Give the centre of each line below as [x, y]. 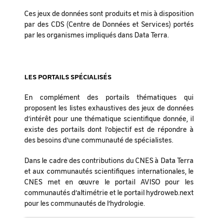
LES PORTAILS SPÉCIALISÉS [68, 76]
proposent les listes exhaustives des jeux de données [109, 107]
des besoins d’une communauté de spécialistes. [99, 139]
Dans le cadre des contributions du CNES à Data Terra [109, 160]
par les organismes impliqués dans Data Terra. [97, 34]
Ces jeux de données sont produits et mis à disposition [109, 13]
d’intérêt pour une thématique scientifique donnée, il [109, 118]
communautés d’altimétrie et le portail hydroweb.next [109, 192]
